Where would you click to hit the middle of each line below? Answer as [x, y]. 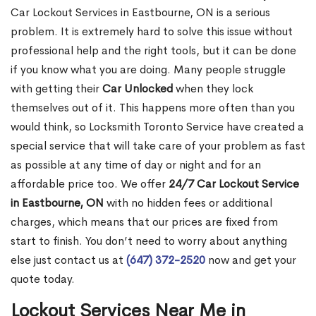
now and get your [251, 260]
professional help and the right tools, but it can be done [153, 51]
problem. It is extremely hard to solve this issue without [152, 32]
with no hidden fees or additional [188, 203]
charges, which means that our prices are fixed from [144, 222]
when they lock [213, 89]
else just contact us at [68, 260]
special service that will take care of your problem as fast [158, 146]
